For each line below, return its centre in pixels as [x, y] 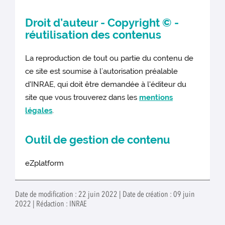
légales [39, 111]
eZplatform [45, 163]
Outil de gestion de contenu [98, 140]
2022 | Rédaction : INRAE [51, 205]
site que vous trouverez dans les [82, 98]
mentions [156, 98]
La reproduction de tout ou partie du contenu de [109, 59]
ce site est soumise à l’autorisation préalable [102, 72]
